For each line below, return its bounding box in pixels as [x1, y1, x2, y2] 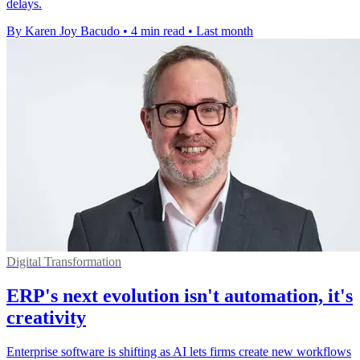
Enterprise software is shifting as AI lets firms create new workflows [6, 345, 351, 358]
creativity [6, 307, 86, 329]
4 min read [131, 24, 185, 39]
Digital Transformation [6, 255, 121, 269]
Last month [196, 24, 253, 39]
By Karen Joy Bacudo [6, 24, 120, 39]
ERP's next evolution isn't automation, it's [6, 285, 353, 307]
